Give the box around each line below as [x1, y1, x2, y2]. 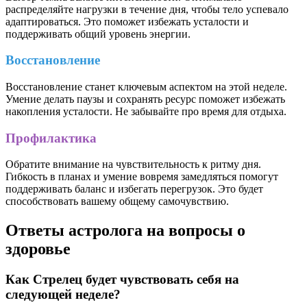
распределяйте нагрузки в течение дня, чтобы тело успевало [5, 3, 288, 15]
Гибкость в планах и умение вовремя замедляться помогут [5, 171, 278, 183]
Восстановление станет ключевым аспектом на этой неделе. [5, 81, 287, 93]
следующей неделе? [5, 287, 121, 302]
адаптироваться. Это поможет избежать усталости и [5, 15, 249, 27]
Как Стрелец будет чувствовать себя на [5, 272, 239, 287]
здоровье [5, 240, 71, 258]
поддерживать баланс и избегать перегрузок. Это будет [5, 183, 263, 195]
